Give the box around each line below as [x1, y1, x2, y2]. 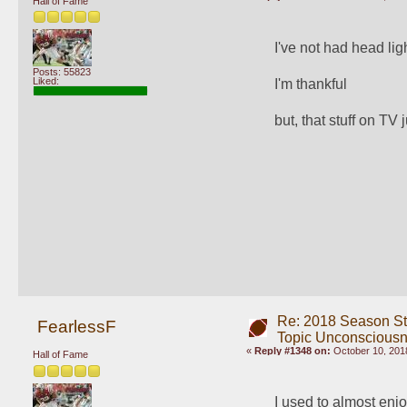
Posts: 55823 [33, 66, 91, 78]
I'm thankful [274, 75, 348, 92]
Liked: [33, 75, 59, 87]
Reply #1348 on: [253, 345, 331, 357]
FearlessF [36, 316, 116, 336]
